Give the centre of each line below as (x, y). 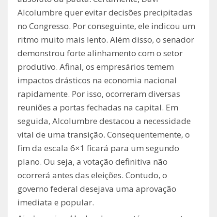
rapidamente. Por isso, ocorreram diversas (99, 94)
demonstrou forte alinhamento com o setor (100, 53)
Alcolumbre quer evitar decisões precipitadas (105, 13)
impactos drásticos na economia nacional (97, 80)
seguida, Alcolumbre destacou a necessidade (104, 121)
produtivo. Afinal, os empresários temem (96, 67)
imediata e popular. (56, 202)
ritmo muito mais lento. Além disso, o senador (106, 40)
